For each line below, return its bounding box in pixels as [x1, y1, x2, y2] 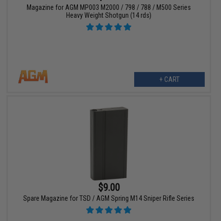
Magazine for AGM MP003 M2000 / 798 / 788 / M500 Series [27, 3, 191, 11]
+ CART [159, 75, 180, 83]
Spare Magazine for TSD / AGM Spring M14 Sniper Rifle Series [23, 194, 195, 203]
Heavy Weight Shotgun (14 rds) [66, 11, 152, 19]
